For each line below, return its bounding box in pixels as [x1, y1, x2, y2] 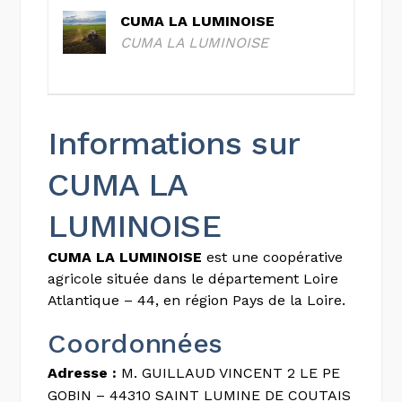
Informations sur [48, 124, 299, 162]
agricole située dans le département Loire [48, 269, 339, 287]
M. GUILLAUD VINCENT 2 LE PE [117, 363, 341, 381]
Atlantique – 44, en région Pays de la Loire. [48, 291, 346, 309]
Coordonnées [48, 327, 223, 359]
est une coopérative [202, 248, 344, 266]
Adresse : [48, 363, 118, 381]
